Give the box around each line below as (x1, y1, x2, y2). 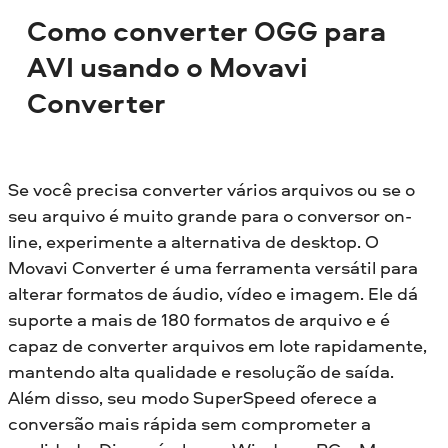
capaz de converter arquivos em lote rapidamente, (8, 332, 427, 358)
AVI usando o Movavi (27, 48, 309, 87)
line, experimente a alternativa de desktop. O (8, 228, 379, 254)
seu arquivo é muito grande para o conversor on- (8, 202, 412, 228)
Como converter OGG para (27, 12, 387, 51)
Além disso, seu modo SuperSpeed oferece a (8, 384, 377, 410)
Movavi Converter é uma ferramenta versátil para (8, 254, 418, 280)
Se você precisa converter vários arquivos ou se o (8, 176, 415, 202)
